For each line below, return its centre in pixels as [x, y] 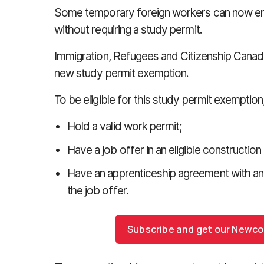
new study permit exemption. [122, 73]
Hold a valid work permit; [125, 126]
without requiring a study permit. [128, 30]
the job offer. [98, 191]
